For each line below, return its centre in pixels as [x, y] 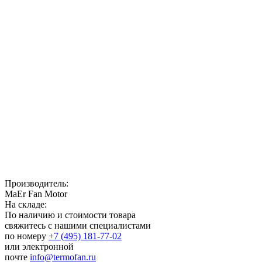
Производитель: [37, 183]
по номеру [27, 236]
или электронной [39, 246]
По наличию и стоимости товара [70, 215]
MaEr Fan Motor [36, 194]
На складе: [26, 204]
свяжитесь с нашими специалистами [78, 225]
